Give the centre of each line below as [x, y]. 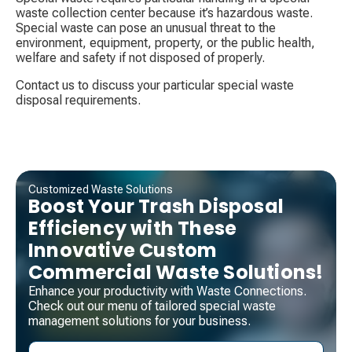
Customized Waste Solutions [101, 189]
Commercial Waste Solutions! [176, 272]
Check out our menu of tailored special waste [152, 306]
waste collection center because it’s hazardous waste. [164, 13]
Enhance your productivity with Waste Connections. [167, 291]
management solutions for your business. [139, 321]
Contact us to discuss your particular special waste [155, 85]
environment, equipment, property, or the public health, [165, 42]
